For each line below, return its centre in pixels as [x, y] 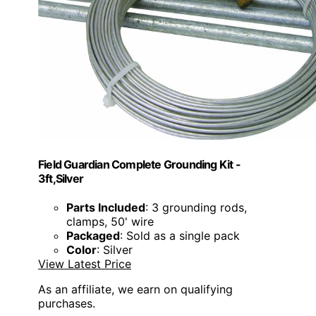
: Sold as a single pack [180, 236]
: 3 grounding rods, [196, 208]
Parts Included [106, 208]
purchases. [67, 304]
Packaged [93, 236]
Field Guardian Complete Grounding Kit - [139, 165]
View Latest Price [85, 264]
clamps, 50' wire [110, 222]
